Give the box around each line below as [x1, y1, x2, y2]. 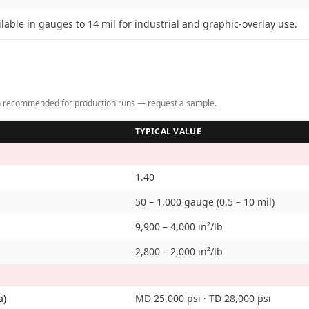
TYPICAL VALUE [135, 126, 201, 137]
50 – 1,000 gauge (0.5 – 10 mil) [135, 195, 275, 208]
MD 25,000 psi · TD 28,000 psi [135, 292, 271, 305]
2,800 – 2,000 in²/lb [135, 245, 223, 258]
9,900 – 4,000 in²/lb [135, 220, 223, 233]
